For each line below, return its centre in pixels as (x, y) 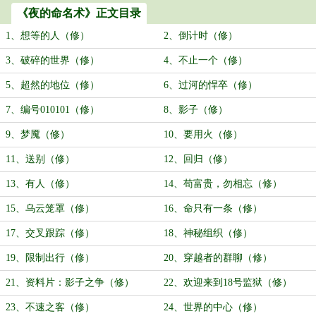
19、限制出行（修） (50, 258)
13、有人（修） (40, 184)
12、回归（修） (198, 159)
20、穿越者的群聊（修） (218, 258)
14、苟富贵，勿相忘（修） (223, 184)
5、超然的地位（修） (53, 85)
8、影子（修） (196, 110)
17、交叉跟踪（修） (50, 233)
